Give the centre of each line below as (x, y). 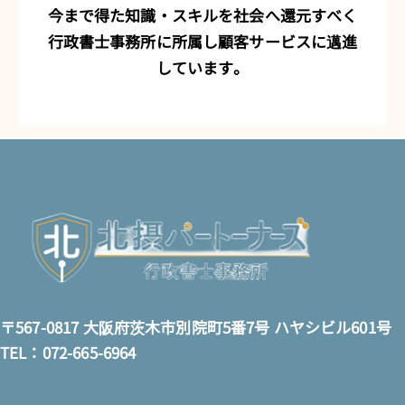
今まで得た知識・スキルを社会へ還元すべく (202, 14)
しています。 (202, 67)
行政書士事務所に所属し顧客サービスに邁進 (202, 41)
